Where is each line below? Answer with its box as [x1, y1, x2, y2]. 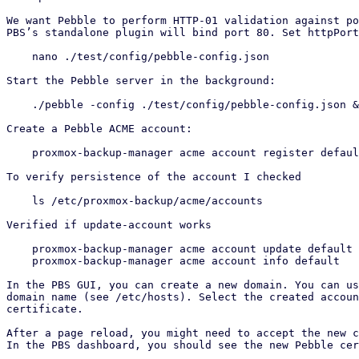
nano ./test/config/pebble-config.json [6, 50, 32, 63]
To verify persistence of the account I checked [6, 171, 301, 183]
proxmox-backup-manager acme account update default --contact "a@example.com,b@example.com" [6, 243, 32, 255]
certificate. [6, 303, 83, 315]
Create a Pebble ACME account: [6, 123, 192, 135]
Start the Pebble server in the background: [6, 75, 276, 87]
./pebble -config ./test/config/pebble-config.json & [6, 99, 32, 111]
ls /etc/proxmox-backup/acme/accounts [6, 195, 32, 207]
